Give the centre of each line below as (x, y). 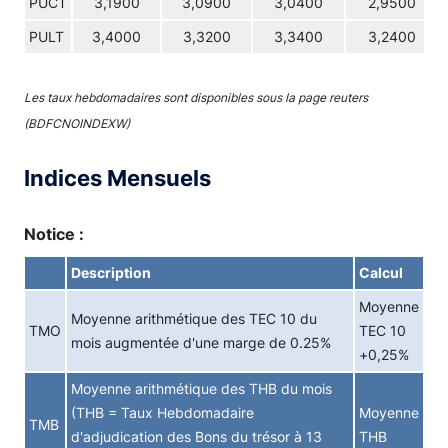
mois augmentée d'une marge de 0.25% (201, 343)
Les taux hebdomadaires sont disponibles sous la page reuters (196, 97)
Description (111, 273)
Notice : (54, 234)
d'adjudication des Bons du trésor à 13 (196, 437)
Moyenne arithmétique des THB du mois (201, 389)
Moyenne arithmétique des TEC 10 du (194, 319)
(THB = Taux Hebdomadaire (162, 413)
